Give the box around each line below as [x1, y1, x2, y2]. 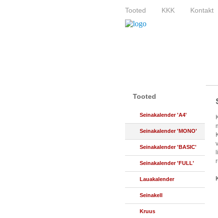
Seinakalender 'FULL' [140, 160, 194, 166]
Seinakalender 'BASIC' [140, 144, 197, 150]
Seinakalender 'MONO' [140, 128, 197, 134]
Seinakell [140, 192, 163, 198]
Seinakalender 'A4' [140, 112, 187, 118]
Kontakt [190, 6, 214, 14]
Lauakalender [140, 176, 174, 182]
